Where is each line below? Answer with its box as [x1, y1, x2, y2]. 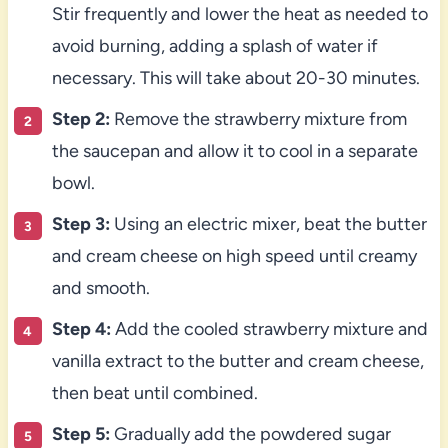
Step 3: [51, 212, 110, 235]
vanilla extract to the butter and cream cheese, [51, 349, 424, 372]
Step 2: [51, 107, 110, 130]
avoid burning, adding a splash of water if [51, 34, 378, 57]
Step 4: [51, 317, 111, 340]
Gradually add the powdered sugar [109, 422, 391, 445]
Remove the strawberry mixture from [109, 107, 407, 130]
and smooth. [51, 276, 150, 299]
